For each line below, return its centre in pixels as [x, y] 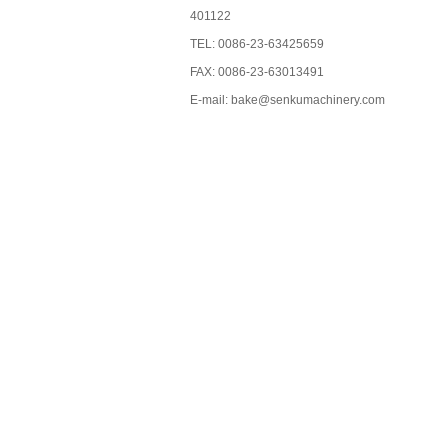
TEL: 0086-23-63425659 [257, 44]
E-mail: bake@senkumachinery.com [287, 100]
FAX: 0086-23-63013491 [257, 72]
